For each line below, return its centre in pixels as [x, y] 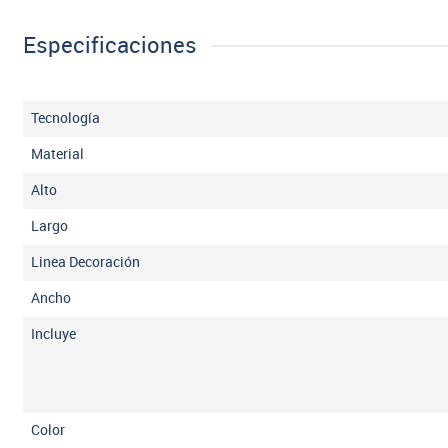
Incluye [54, 335]
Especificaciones [110, 46]
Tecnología [66, 119]
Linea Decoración [86, 263]
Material [58, 155]
